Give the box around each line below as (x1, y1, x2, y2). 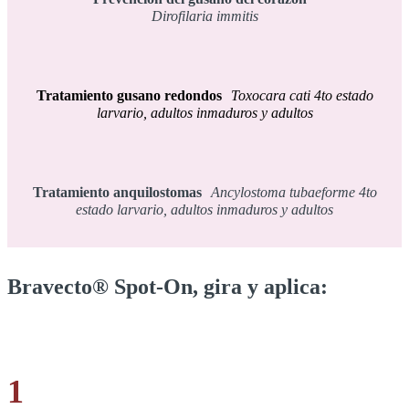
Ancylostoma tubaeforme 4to (210, 184, 377, 200)
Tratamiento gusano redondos (36, 87, 231, 103)
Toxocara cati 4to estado (230, 87, 373, 103)
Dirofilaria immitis (151, 7, 258, 24)
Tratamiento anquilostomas (32, 184, 211, 200)
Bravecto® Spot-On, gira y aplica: (7, 274, 328, 299)
